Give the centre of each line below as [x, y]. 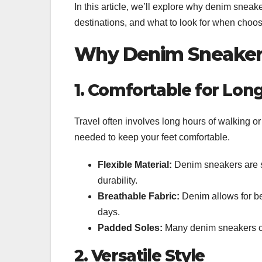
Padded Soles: [130, 228]
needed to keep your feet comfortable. [152, 137]
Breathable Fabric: [139, 196]
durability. [118, 181]
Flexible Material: [135, 165]
